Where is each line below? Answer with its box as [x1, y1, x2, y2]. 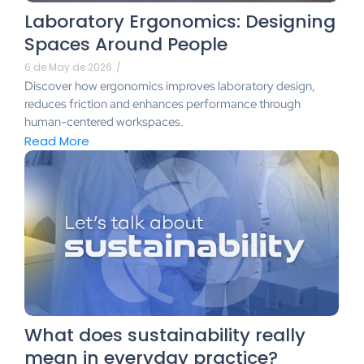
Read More [24, 132, 89, 150]
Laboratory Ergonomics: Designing [24, 8, 336, 34]
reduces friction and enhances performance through [24, 95, 301, 112]
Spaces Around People [24, 31, 227, 57]
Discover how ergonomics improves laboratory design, [24, 77, 315, 94]
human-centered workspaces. [24, 113, 184, 130]
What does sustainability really [24, 322, 305, 348]
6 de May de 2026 [24, 59, 112, 74]
